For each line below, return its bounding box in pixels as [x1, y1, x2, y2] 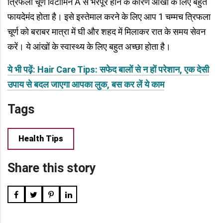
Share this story [7, 161, 96, 176]
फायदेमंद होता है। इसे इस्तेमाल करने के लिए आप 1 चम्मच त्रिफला [7, 11, 211, 22]
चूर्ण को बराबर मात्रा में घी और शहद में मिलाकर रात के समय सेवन [7, 26, 206, 37]
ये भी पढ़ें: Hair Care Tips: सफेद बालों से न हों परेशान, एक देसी [7, 64, 209, 75]
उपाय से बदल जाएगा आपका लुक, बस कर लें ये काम [7, 79, 164, 90]
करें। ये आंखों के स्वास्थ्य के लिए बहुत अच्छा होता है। [7, 41, 171, 52]
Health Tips [18, 134, 63, 144]
